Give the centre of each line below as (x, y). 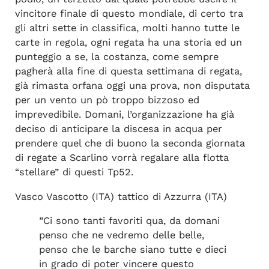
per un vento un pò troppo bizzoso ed (107, 100)
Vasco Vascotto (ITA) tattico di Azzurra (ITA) (121, 196)
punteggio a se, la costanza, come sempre (116, 57)
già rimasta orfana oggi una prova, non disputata (132, 86)
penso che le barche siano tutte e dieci (132, 249)
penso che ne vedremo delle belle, (121, 235)
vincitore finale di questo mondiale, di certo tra (129, 14)
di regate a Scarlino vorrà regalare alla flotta (122, 158)
